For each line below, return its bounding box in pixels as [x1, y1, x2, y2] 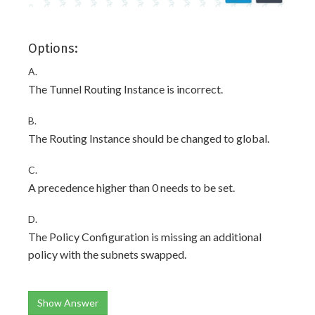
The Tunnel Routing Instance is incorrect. [28, 82, 223, 96]
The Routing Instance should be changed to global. [28, 131, 269, 145]
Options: [28, 40, 78, 56]
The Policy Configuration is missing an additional [28, 229, 262, 243]
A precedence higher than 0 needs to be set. [28, 180, 235, 194]
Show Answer [37, 296, 98, 309]
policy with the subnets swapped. [28, 247, 186, 261]
